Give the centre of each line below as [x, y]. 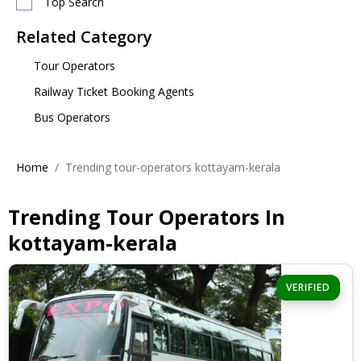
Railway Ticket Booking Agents [112, 91]
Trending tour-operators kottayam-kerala [173, 167]
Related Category [84, 37]
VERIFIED [308, 287]
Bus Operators [70, 117]
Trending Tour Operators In [147, 217]
